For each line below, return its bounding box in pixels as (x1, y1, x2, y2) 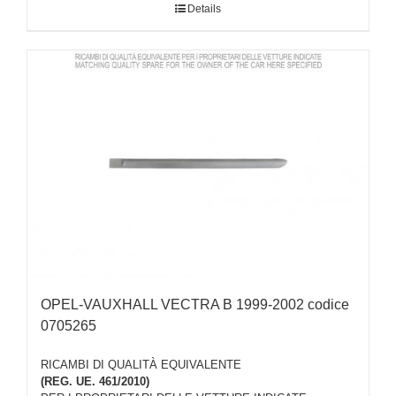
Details (187, 2, 221, 15)
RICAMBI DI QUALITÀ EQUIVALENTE (41, 358, 241, 372)
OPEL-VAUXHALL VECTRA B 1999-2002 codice (41, 297, 349, 312)
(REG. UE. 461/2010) (41, 375, 149, 389)
